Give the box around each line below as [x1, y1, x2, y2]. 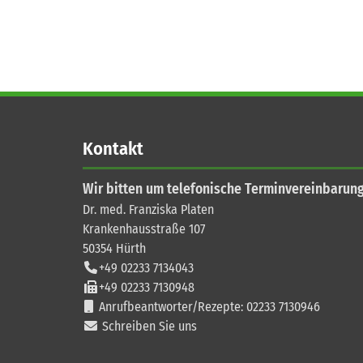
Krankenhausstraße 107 [83, 221, 205, 237]
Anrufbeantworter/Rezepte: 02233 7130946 [99, 299, 320, 314]
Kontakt [83, 137, 143, 160]
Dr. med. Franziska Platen [83, 202, 214, 217]
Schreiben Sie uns [102, 318, 197, 334]
